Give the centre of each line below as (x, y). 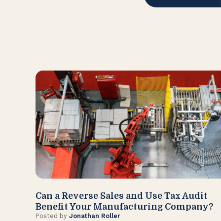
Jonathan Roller (94, 216)
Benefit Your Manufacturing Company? (125, 207)
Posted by (52, 216)
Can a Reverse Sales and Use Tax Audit (122, 196)
